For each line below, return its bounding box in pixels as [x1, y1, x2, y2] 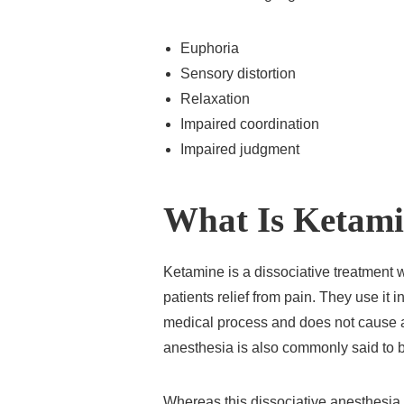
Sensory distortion [180, 65, 297, 81]
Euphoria [180, 40, 240, 56]
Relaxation [180, 90, 251, 106]
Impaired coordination [180, 115, 320, 132]
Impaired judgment [180, 141, 300, 157]
